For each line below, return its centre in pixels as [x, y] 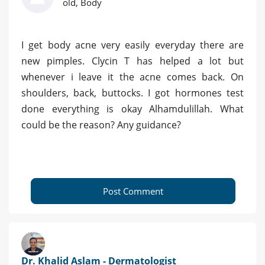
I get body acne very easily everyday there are [132, 45]
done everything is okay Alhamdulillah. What [132, 109]
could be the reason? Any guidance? [101, 125]
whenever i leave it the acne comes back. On [132, 77]
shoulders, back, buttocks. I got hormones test [132, 93]
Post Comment [133, 191]
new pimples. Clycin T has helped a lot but [132, 61]
